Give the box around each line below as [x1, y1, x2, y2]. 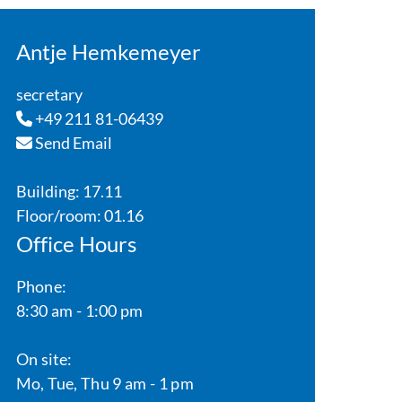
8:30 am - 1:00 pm [15, 301, 144, 320]
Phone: [15, 276, 66, 296]
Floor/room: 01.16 [15, 205, 144, 225]
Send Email [31, 133, 113, 153]
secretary [15, 84, 83, 104]
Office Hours [15, 231, 137, 257]
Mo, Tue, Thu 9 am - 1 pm [15, 373, 194, 393]
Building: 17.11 [15, 181, 123, 201]
